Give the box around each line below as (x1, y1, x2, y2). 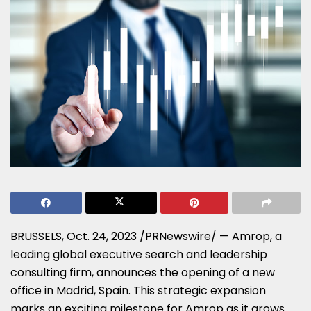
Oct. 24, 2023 (67, 228, 137, 244)
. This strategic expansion (128, 282, 266, 299)
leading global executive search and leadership (10, 246, 267, 262)
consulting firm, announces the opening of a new (10, 264, 275, 280)
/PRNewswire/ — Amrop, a (137, 228, 282, 244)
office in (10, 282, 56, 299)
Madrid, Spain (56, 282, 128, 299)
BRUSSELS (10, 228, 62, 244)
